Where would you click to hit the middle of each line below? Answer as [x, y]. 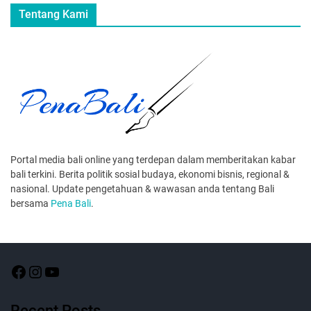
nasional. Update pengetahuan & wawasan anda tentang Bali [142, 188]
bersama [31, 203]
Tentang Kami [53, 14]
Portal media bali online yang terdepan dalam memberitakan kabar [153, 159]
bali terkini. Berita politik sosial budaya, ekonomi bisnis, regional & [150, 174]
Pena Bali [71, 203]
